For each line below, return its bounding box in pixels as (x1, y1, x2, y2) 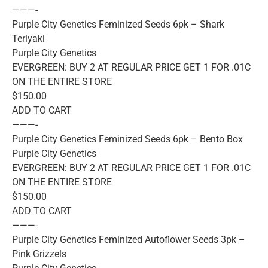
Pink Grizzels (12, 248, 66, 260)
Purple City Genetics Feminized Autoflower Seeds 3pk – (12, 233, 245, 245)
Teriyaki (12, 32, 45, 44)
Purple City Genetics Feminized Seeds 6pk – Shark (12, 18, 224, 30)
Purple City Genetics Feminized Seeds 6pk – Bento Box (12, 133, 243, 145)
